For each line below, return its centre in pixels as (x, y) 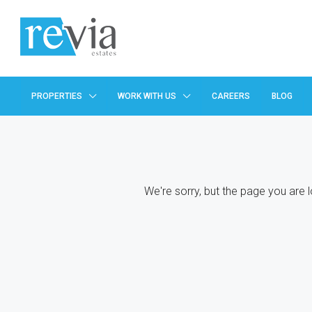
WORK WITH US (147, 96)
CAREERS (231, 96)
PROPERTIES (57, 96)
